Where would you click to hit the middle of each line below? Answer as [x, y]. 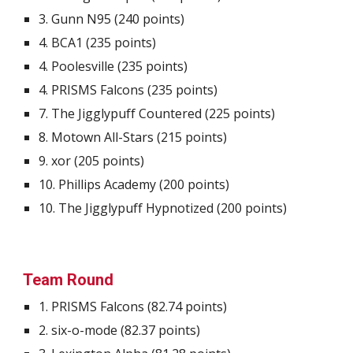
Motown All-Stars [103, 137]
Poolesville [83, 66]
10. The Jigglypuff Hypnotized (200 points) [163, 208]
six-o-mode [85, 330]
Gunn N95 [82, 19]
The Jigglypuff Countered [128, 113]
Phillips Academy [108, 184]
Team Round [69, 280]
